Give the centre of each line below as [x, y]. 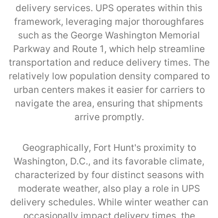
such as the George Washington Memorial [109, 35]
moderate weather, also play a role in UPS [109, 188]
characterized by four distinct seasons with [109, 175]
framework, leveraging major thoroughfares [109, 21]
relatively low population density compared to [109, 76]
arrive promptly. [109, 117]
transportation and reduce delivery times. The [109, 62]
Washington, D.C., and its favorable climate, [109, 161]
